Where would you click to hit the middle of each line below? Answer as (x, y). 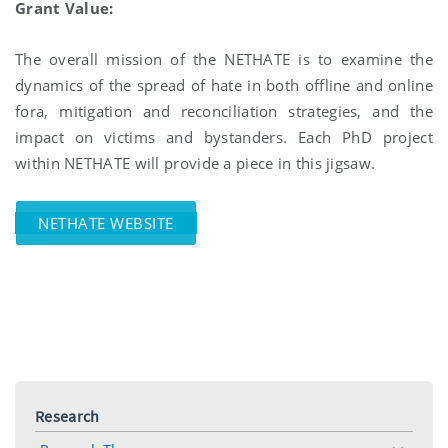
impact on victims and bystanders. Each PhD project (224, 136)
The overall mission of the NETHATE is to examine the (224, 58)
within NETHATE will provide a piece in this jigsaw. (195, 162)
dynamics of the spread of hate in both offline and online (224, 84)
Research (67, 415)
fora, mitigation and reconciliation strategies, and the (224, 110)
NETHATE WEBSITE (106, 222)
